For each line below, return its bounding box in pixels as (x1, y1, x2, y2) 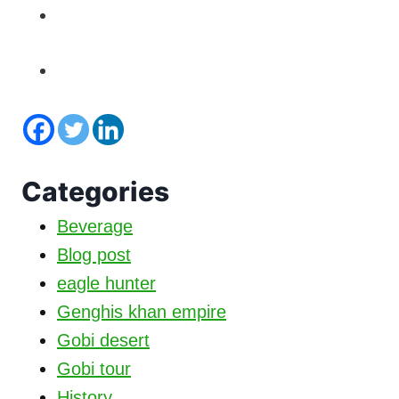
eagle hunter (57, 273, 156, 294)
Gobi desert (57, 330, 150, 351)
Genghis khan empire (57, 302, 226, 322)
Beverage (57, 216, 133, 237)
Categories (21, 175, 169, 208)
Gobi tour (57, 359, 131, 379)
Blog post (57, 245, 131, 265)
